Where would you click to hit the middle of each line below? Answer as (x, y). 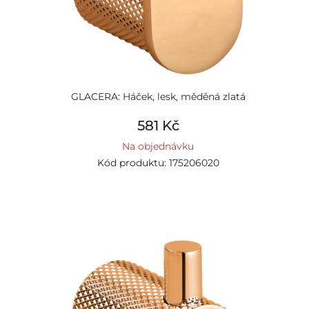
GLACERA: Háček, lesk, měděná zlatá (158, 97)
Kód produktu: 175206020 (158, 163)
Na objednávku (158, 146)
